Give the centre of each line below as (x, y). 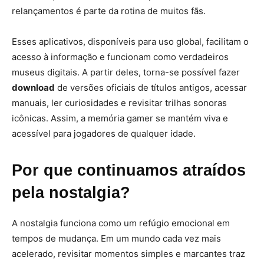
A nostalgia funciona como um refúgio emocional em (121, 223)
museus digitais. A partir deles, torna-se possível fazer (126, 72)
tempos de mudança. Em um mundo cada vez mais (116, 238)
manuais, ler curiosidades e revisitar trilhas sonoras (119, 103)
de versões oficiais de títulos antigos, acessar (151, 88)
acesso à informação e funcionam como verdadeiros (120, 57)
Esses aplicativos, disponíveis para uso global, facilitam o (130, 42)
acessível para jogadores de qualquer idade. (104, 133)
